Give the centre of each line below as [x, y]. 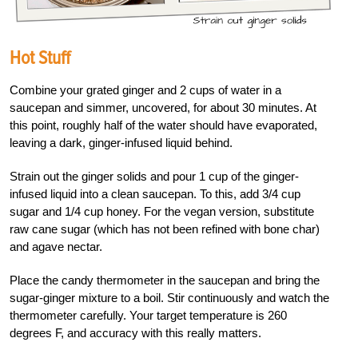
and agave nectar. [56, 247]
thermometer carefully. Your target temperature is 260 [148, 316]
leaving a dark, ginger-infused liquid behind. [121, 143]
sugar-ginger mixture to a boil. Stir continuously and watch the [169, 298]
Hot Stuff [40, 58]
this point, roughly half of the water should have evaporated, [163, 125]
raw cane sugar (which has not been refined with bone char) [165, 229]
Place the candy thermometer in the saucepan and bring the [165, 280]
